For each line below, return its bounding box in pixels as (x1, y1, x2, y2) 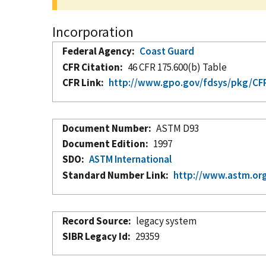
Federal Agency (62, 44, 132, 58)
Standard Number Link (62, 168, 166, 182)
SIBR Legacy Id (62, 229, 128, 243)
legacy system (136, 214, 197, 227)
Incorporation (52, 23, 134, 40)
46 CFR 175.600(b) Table (128, 60, 227, 74)
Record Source (62, 214, 128, 227)
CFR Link (62, 75, 101, 89)
